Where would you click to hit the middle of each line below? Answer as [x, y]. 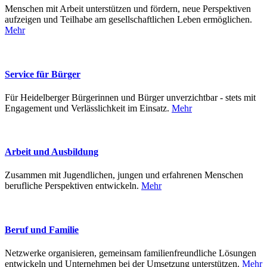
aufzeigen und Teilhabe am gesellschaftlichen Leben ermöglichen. [128, 20]
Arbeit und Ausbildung [52, 152]
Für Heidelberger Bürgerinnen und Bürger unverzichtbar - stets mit [130, 97]
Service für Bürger [43, 74]
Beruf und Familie [42, 229]
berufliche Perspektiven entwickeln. [73, 186]
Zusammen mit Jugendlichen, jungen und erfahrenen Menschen [124, 175]
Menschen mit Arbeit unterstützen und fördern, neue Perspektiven [128, 9]
